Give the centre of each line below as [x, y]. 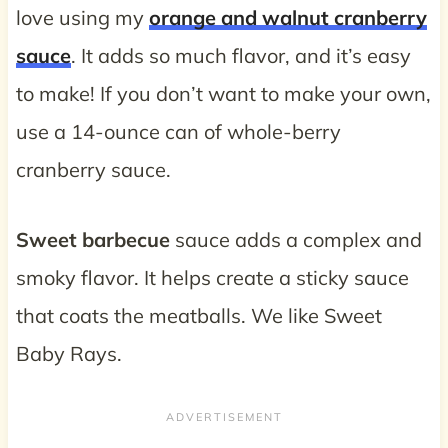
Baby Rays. [68, 353]
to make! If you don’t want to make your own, [223, 93]
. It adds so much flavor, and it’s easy [240, 55]
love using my [82, 17]
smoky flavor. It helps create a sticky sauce [212, 277]
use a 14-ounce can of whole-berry [178, 131]
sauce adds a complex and [295, 239]
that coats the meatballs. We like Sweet [198, 315]
